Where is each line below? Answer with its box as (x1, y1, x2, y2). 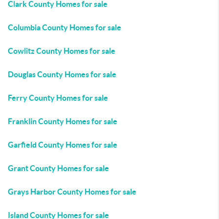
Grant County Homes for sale (8, 164, 109, 173)
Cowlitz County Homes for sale (8, 46, 115, 55)
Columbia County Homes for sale (8, 23, 121, 32)
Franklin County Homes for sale (8, 117, 117, 126)
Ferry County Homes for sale (8, 93, 108, 102)
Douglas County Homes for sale (8, 70, 116, 79)
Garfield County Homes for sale (8, 140, 117, 149)
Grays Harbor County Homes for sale (8, 187, 136, 196)
